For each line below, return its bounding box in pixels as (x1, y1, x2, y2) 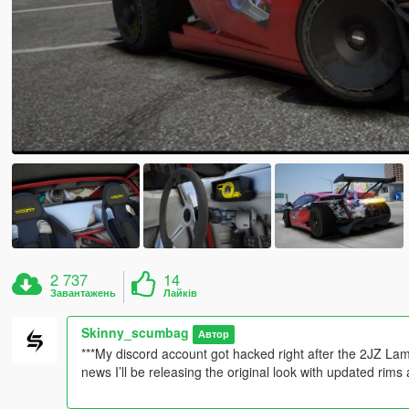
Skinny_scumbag (80, 323, 189, 342)
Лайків (163, 286, 198, 300)
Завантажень (50, 286, 117, 300)
